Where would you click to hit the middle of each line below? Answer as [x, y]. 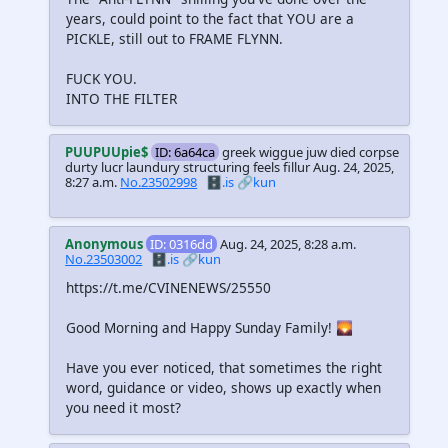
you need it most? [123, 408]
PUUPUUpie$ [107, 151]
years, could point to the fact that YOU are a [210, 18]
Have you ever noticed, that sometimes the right [224, 368]
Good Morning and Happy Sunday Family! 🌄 [209, 328]
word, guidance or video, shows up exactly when [223, 388]
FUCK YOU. [101, 78]
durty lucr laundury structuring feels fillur [189, 166]
